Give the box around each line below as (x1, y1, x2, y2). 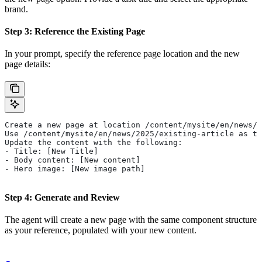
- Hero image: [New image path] (5, 164, 145, 173)
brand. (5, 4, 28, 14)
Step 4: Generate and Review (5, 192, 120, 202)
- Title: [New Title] (5, 146, 98, 156)
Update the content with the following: (5, 137, 182, 147)
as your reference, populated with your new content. (5, 225, 196, 235)
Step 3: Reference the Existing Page (5, 26, 145, 36)
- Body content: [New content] (5, 155, 140, 164)
